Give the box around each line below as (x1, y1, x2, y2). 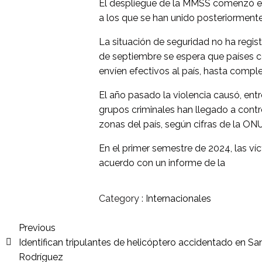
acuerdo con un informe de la (99, 157, 226, 168)
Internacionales (146, 192, 212, 204)
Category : (99, 192, 144, 204)
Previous (19, 222, 56, 233)
